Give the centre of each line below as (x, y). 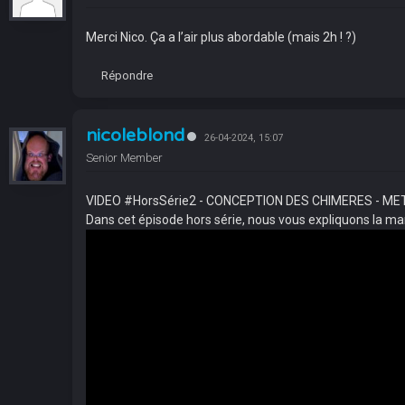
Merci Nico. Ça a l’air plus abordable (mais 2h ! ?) (221, 37)
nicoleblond (135, 135)
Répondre (127, 75)
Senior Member (124, 157)
